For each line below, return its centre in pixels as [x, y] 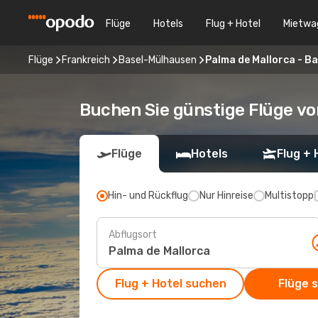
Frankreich [86, 60]
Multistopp [289, 196]
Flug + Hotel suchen [170, 284]
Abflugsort [133, 234]
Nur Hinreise [226, 196]
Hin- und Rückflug [148, 196]
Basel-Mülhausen [158, 60]
